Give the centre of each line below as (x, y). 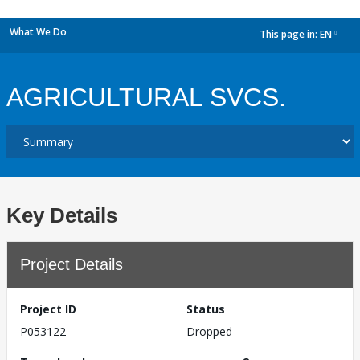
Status (206, 309)
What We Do (38, 32)
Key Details (62, 215)
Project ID (48, 309)
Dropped (209, 331)
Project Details (72, 264)
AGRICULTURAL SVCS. (146, 97)
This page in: (290, 35)
